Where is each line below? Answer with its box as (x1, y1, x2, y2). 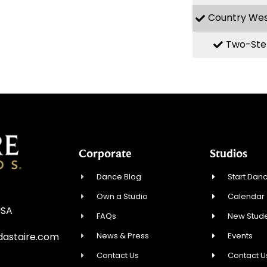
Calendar (228, 191, 265, 203)
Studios (210, 147, 247, 160)
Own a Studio (97, 191, 148, 203)
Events (228, 230, 253, 242)
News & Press (97, 230, 150, 242)
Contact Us (97, 250, 139, 262)
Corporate (79, 147, 132, 160)
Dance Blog (97, 171, 142, 183)
